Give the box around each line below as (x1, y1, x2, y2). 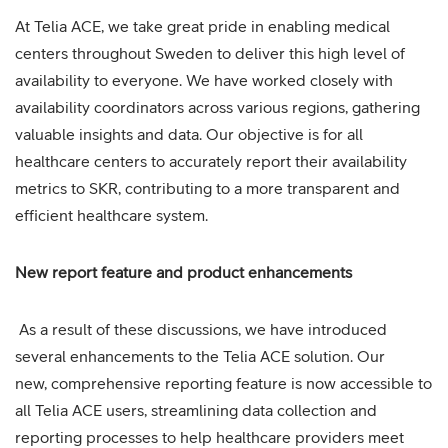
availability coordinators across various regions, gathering (15, 98, 420, 116)
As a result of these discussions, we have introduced (15, 320, 387, 338)
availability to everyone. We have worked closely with (15, 71, 393, 89)
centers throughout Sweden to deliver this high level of (15, 44, 405, 62)
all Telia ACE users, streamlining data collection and (15, 401, 377, 419)
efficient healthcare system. (15, 206, 208, 224)
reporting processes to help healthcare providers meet (15, 428, 404, 446)
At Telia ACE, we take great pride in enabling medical (15, 17, 390, 35)
